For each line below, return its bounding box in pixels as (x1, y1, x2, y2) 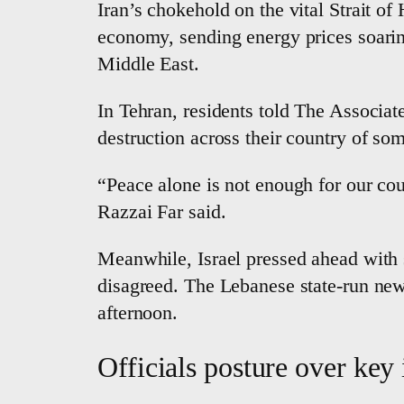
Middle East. (97, 52, 199, 76)
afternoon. (97, 301, 179, 325)
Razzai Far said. (97, 200, 226, 224)
